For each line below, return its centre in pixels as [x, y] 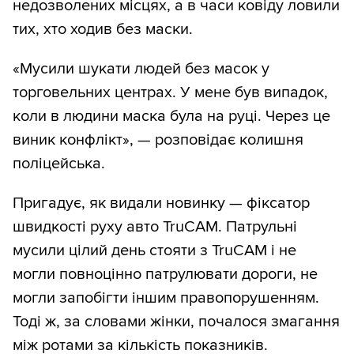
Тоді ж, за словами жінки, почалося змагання [176, 321]
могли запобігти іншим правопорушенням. [166, 298]
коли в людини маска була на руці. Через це [171, 116]
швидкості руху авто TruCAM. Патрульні [155, 226]
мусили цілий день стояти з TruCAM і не [154, 250]
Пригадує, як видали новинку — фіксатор [161, 203]
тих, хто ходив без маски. [103, 29]
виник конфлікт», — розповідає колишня [158, 139]
